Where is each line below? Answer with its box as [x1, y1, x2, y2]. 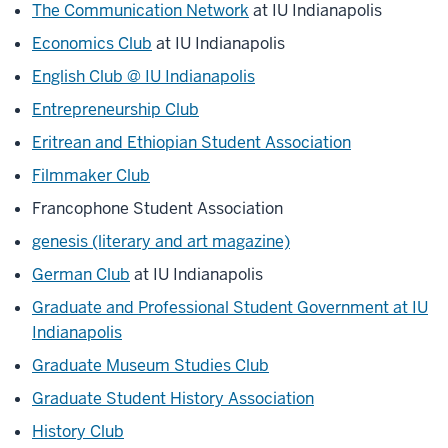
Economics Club [32, 33, 152, 54]
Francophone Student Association [32, 198, 283, 219]
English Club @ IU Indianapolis [32, 66, 255, 87]
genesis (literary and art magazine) [32, 231, 290, 252]
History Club [32, 421, 124, 442]
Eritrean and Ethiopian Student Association [32, 132, 351, 153]
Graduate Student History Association [32, 388, 314, 409]
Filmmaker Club [32, 165, 150, 186]
